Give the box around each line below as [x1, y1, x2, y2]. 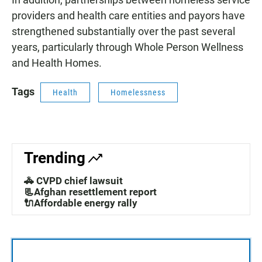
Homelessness [111, 88, 166, 98]
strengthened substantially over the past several [12, 25, 235, 38]
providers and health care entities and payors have [12, 9, 245, 22]
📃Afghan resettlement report [24, 186, 157, 198]
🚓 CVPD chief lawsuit [24, 175, 123, 187]
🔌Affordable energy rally [24, 197, 137, 209]
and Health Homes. [12, 57, 102, 70]
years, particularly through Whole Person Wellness [12, 41, 243, 54]
